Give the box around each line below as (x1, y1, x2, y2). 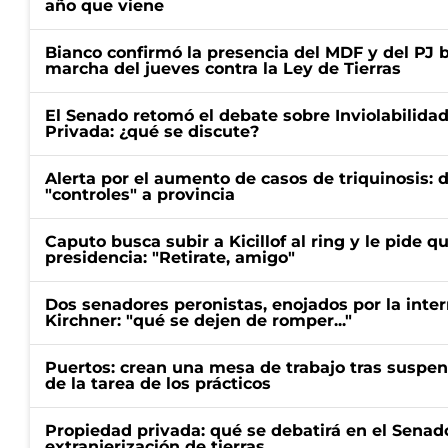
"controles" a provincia (45, 185, 235, 204)
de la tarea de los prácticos (45, 374, 271, 393)
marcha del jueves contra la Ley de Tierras (45, 59, 401, 78)
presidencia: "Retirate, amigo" (45, 248, 295, 267)
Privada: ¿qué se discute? (45, 122, 259, 141)
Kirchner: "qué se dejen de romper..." (45, 311, 352, 330)
